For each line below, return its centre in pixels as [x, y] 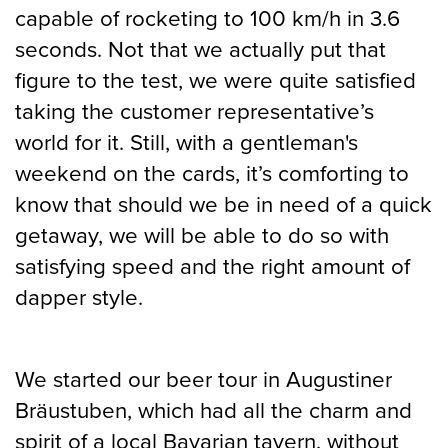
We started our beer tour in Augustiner [203, 379]
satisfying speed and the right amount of [212, 266]
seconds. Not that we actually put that [200, 49]
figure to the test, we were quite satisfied [215, 80]
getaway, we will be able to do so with [202, 235]
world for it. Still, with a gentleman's [186, 142]
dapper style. [79, 297]
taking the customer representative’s [194, 111]
